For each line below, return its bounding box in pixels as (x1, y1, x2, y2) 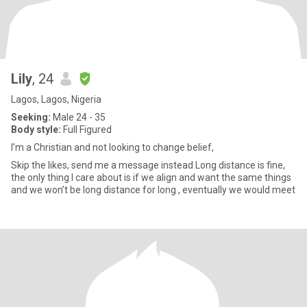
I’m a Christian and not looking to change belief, (11, 142, 214, 153)
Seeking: (11, 112, 51, 123)
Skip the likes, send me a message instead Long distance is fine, (11, 160, 195, 171)
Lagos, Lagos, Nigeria (11, 94, 101, 105)
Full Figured (61, 124, 112, 135)
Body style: (11, 124, 61, 135)
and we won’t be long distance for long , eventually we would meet (11, 184, 295, 195)
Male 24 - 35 (51, 112, 106, 123)
